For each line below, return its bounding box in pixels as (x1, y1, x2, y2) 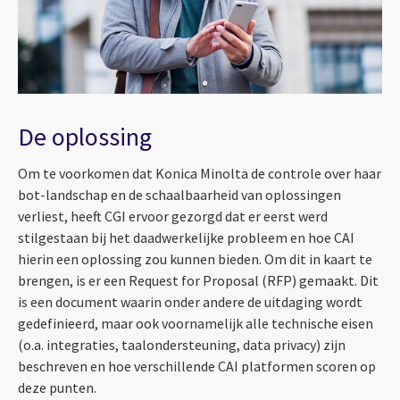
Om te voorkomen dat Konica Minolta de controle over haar (18, 164, 381, 183)
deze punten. (18, 379, 96, 397)
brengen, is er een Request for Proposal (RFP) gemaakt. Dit (18, 271, 379, 290)
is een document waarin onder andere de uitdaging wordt (18, 293, 362, 312)
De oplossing (18, 120, 152, 153)
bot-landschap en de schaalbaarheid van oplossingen (18, 186, 341, 204)
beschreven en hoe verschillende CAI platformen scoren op (18, 357, 376, 376)
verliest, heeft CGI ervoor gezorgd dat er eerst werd (18, 207, 328, 226)
